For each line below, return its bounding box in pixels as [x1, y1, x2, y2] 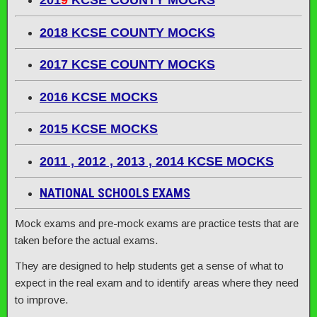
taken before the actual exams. [15, 234, 158, 246]
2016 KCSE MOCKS [40, 89, 158, 104]
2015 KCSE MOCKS [40, 122, 158, 136]
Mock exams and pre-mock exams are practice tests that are [15, 217, 299, 229]
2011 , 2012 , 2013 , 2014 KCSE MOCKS [40, 154, 274, 168]
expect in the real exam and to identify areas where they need [15, 276, 299, 289]
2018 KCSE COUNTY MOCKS [40, 25, 215, 40]
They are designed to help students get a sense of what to [15, 259, 284, 272]
